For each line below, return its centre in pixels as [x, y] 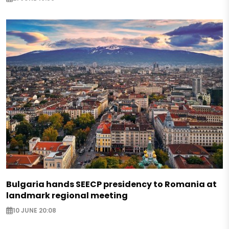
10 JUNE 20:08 [35, 211]
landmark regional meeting [67, 195]
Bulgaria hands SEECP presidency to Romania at [111, 184]
